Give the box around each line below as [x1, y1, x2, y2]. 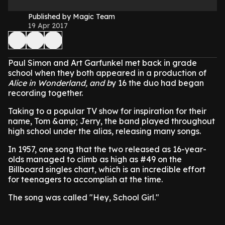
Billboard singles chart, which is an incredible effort [8, 164, 205, 174]
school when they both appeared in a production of [8, 68, 206, 78]
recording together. [8, 88, 83, 98]
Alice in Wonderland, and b [8, 78, 111, 88]
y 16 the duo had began [111, 78, 204, 88]
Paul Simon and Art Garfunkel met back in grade [8, 58, 197, 68]
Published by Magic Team [28, 12, 115, 21]
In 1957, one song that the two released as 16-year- [8, 144, 206, 154]
